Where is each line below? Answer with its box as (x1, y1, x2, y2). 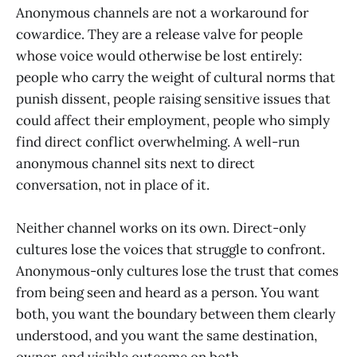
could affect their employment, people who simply (16, 111, 330, 129)
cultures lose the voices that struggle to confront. (16, 241, 325, 259)
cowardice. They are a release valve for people (16, 25, 303, 43)
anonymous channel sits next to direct (16, 154, 255, 172)
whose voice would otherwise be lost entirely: (16, 46, 302, 65)
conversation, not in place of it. (16, 175, 210, 194)
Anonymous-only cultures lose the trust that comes (16, 262, 339, 280)
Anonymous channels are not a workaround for (16, 3, 308, 22)
